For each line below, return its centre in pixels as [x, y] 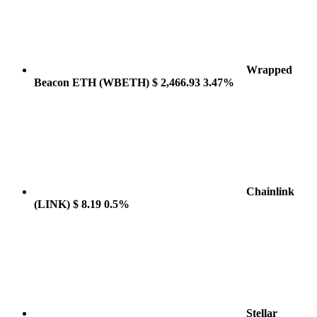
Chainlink [270, 191]
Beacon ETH [67, 82]
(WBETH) [124, 82]
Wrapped [269, 70]
